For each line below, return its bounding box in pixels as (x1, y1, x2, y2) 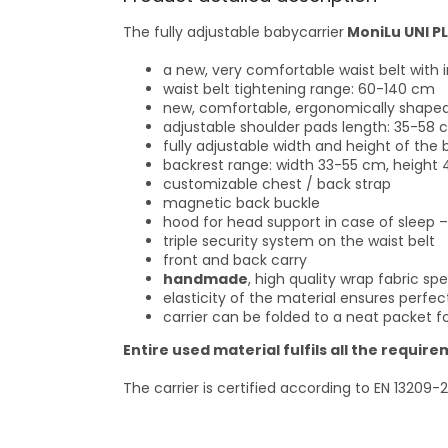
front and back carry (163, 250, 307, 271)
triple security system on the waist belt (163, 231, 435, 252)
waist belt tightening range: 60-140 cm (163, 79, 435, 100)
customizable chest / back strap (163, 174, 391, 195)
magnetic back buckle (163, 193, 320, 214)
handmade (163, 269, 248, 290)
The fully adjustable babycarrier (123, 22, 344, 43)
